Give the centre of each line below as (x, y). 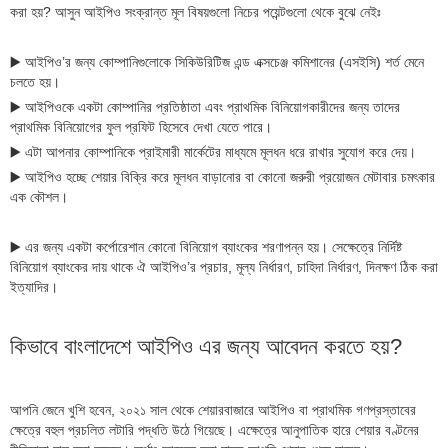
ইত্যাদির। (34, 286)
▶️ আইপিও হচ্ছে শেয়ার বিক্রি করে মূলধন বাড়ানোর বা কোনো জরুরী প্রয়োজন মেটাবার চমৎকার (222, 176)
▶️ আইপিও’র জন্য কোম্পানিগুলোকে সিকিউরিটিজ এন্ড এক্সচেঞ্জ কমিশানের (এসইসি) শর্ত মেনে (217, 61)
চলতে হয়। (35, 81)
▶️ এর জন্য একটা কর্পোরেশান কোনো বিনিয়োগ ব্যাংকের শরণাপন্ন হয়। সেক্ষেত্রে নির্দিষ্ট (206, 246)
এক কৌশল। (39, 196)
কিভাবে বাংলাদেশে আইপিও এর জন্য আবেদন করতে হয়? (206, 346)
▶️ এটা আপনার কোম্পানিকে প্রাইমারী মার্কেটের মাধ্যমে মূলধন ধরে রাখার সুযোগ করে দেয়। (213, 151)
